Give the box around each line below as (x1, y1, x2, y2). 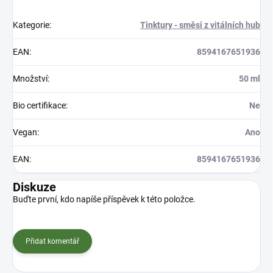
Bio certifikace (13, 100, 66, 110)
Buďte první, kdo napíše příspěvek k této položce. (13, 194, 196, 204)
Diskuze (13, 179, 56, 194)
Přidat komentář (26, 236, 79, 246)
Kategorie (13, 19, 49, 30)
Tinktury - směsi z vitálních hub (140, 19, 260, 30)
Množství (13, 73, 48, 83)
